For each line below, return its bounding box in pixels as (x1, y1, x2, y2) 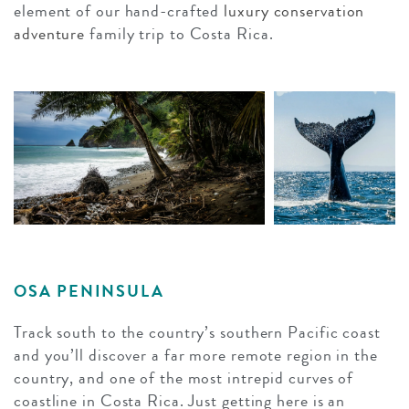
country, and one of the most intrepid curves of (14, 366, 354, 391)
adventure (14, 22, 86, 47)
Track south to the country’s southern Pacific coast (14, 320, 381, 345)
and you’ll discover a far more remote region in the (14, 343, 378, 368)
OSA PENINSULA (14, 279, 164, 304)
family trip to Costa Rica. (85, 22, 274, 47)
